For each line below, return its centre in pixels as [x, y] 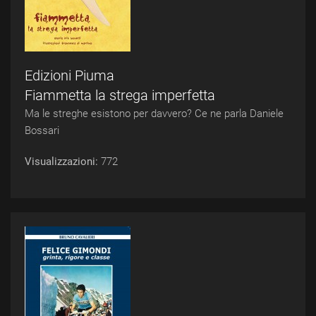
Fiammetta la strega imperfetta [120, 95]
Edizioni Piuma [69, 75]
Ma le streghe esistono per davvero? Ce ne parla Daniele [154, 114]
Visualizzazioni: [63, 162]
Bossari [42, 130]
